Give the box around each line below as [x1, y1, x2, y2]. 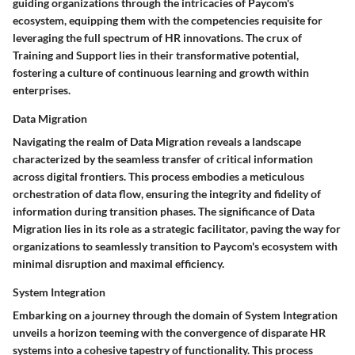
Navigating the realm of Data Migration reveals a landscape [13, 135, 301, 149]
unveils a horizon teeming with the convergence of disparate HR [13, 326, 326, 340]
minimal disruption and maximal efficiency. [13, 257, 224, 271]
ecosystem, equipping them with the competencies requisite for [13, 13, 323, 28]
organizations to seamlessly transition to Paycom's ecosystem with [13, 239, 338, 254]
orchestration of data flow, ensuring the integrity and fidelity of [13, 187, 321, 201]
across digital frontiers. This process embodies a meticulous [13, 170, 304, 184]
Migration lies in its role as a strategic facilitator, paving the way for [13, 222, 341, 236]
